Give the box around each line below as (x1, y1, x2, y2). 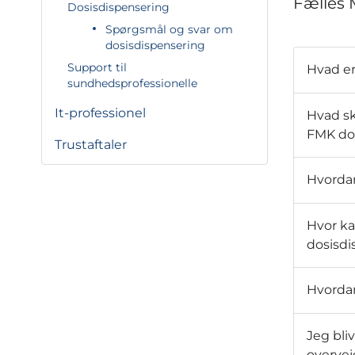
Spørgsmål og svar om (105, 22, 233, 36)
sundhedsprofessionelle (67, 76, 197, 90)
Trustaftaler (55, 137, 127, 152)
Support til (67, 60, 127, 74)
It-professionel (55, 105, 146, 120)
